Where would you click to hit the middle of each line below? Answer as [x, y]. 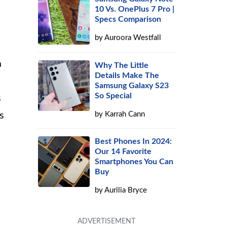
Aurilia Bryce [126, 190]
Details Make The [127, 75]
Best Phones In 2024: [134, 141]
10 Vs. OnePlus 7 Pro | [135, 9]
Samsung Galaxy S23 [132, 86]
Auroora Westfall [133, 38]
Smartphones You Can [134, 162]
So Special [113, 96]
